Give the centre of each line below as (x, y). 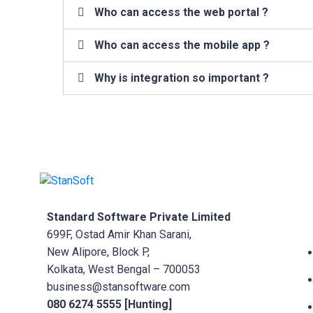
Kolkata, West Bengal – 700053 (124, 269)
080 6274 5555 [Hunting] (109, 304)
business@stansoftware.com (118, 286)
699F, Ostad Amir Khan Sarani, (119, 234)
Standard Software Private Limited (139, 217)
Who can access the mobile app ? (182, 45)
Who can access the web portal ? (181, 12)
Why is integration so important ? (182, 78)
